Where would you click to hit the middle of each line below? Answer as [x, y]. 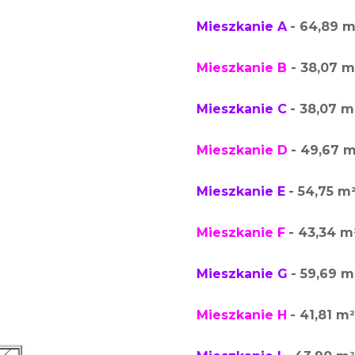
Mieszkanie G [242, 274]
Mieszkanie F [240, 233]
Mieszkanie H [241, 315]
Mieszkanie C [241, 109]
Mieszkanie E [240, 191]
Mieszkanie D [242, 150]
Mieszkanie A [241, 27]
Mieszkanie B [241, 68]
